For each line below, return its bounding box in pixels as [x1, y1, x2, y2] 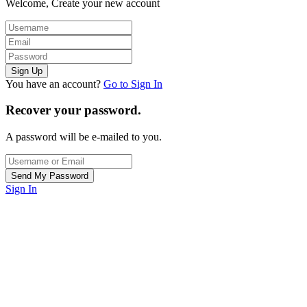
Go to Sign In [103, 77, 162, 90]
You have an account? [5, 77, 103, 90]
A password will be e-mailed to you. [5, 131, 162, 143]
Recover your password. [5, 103, 141, 118]
